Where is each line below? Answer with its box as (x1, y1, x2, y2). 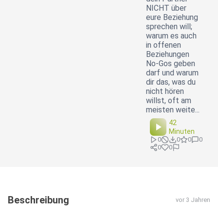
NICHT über (146, 3, 186, 13)
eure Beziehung (146, 13, 198, 22)
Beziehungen (146, 50, 189, 59)
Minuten (169, 127, 195, 136)
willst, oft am (146, 96, 191, 106)
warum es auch (146, 31, 197, 41)
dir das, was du (146, 77, 196, 87)
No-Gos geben (146, 59, 195, 69)
